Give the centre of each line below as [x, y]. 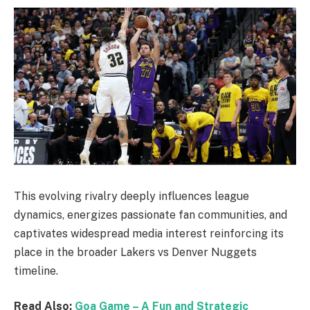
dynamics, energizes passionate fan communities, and [151, 215]
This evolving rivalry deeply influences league [131, 196]
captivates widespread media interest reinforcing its [149, 233]
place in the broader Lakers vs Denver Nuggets [135, 252]
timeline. [36, 271]
